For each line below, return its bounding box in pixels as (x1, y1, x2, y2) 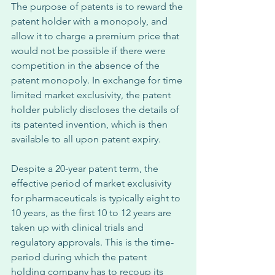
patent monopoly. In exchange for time (11, 74, 185, 86)
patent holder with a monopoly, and (11, 15, 170, 27)
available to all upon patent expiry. (11, 133, 163, 145)
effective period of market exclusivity (11, 177, 174, 189)
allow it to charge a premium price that (11, 30, 182, 42)
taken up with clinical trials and (11, 222, 146, 233)
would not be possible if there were (11, 45, 168, 56)
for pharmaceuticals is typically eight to (11, 192, 183, 204)
